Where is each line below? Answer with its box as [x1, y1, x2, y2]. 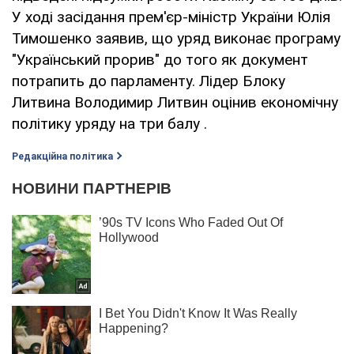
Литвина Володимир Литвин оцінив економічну [12, 92, 338, 111]
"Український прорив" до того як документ [12, 50, 308, 69]
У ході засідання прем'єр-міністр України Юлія [12, 7, 330, 26]
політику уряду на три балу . [12, 114, 207, 133]
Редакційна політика [12, 150, 113, 162]
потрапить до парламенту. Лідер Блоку [12, 71, 285, 90]
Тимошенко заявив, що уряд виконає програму [12, 28, 341, 47]
